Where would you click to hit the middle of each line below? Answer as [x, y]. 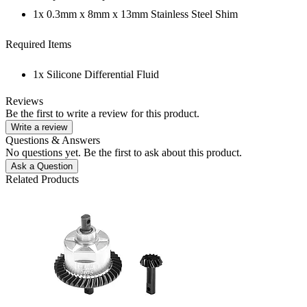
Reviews [24, 101]
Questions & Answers [53, 140]
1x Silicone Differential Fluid [96, 75]
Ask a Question [42, 167]
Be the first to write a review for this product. [102, 114]
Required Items [38, 45]
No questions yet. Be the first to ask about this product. [124, 153]
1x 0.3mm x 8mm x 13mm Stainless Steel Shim [135, 14]
